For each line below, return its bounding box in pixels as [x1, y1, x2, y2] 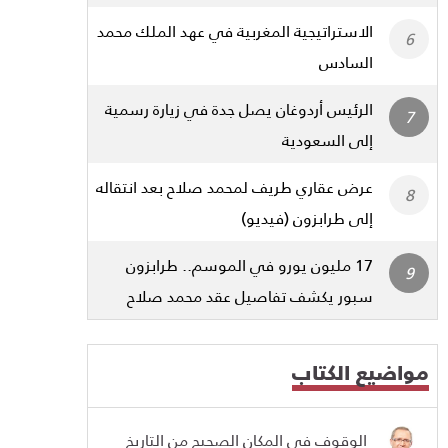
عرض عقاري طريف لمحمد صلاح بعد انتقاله [96, 171, 373, 203]
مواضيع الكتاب [292, 353, 429, 392]
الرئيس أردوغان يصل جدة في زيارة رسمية [105, 93, 373, 125]
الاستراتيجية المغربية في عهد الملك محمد [97, 15, 373, 47]
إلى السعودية [282, 124, 373, 156]
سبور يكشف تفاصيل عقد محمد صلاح [127, 280, 373, 312]
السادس [319, 46, 373, 78]
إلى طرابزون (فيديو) [241, 202, 373, 234]
